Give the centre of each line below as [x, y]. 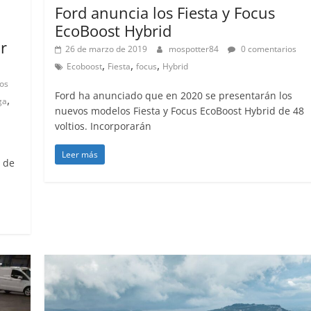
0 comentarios [268, 49]
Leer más [80, 155]
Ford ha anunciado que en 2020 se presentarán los [174, 96]
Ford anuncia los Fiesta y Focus [165, 13]
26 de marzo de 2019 [107, 49]
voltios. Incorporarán [103, 126]
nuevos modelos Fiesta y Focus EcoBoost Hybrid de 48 [180, 111]
